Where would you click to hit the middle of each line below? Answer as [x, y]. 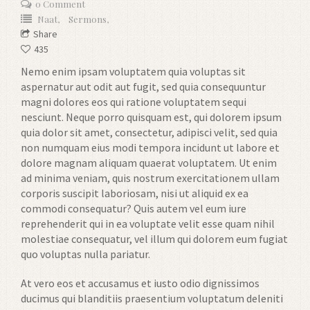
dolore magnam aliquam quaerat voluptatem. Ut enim [149, 162]
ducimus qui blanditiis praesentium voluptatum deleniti [152, 298]
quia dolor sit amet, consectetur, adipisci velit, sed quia [149, 132]
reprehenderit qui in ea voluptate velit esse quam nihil [148, 223]
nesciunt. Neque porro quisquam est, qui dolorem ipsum [151, 117]
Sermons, [89, 19]
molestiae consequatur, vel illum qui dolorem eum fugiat [154, 238]
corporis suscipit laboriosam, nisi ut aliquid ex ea [135, 193]
